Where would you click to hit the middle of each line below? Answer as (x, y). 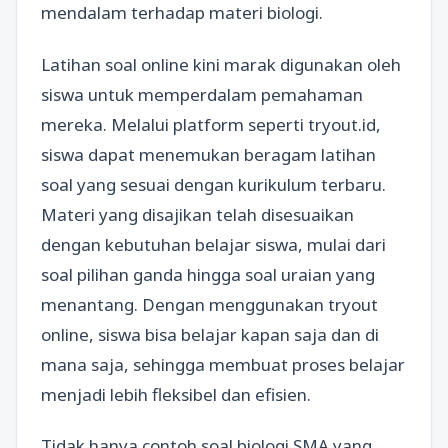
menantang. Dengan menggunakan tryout (209, 304)
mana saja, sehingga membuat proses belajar (223, 364)
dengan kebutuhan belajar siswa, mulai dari (213, 244)
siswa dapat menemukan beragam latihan (208, 154)
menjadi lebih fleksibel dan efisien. (176, 394)
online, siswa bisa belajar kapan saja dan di (210, 334)
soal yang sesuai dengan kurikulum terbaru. (213, 184)
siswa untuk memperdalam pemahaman (202, 94)
